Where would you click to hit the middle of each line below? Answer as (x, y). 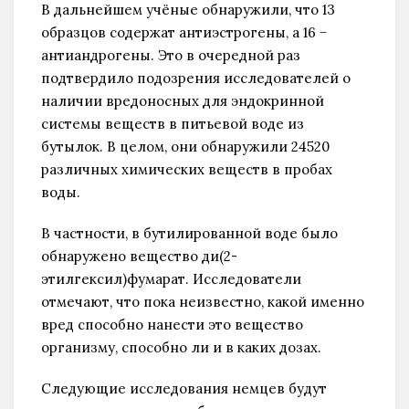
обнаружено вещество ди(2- (139, 256)
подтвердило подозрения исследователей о (196, 78)
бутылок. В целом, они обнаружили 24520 (185, 146)
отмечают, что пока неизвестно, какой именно (203, 301)
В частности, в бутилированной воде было (189, 233)
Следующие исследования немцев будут (184, 388)
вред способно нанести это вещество (172, 324)
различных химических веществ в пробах (187, 169)
